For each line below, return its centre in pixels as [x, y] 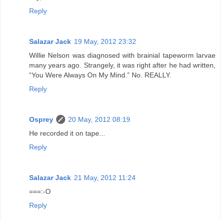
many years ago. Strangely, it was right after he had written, [122, 65]
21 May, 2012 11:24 [105, 177]
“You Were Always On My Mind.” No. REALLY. [100, 75]
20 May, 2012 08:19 [99, 119]
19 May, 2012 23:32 [105, 41]
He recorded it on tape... [67, 133]
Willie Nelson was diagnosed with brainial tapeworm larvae [122, 55]
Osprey [41, 119]
